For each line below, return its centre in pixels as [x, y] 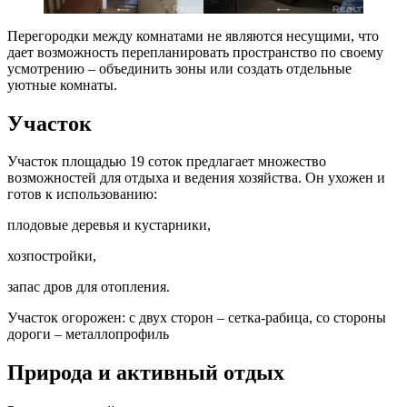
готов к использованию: [82, 194]
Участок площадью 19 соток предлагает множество [167, 162]
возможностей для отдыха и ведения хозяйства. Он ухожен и [196, 178]
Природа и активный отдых [146, 373]
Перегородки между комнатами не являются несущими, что [193, 35]
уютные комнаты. [62, 84]
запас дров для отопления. [89, 287]
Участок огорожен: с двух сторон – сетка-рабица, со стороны [197, 318]
